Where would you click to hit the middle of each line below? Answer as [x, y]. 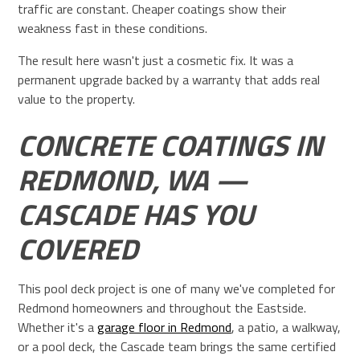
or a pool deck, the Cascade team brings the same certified [177, 346]
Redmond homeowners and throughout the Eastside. [162, 307]
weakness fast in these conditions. [113, 28]
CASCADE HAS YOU [137, 214]
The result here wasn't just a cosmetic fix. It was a [156, 60]
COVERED [78, 248]
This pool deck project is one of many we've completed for [177, 288]
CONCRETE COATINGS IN [171, 145]
